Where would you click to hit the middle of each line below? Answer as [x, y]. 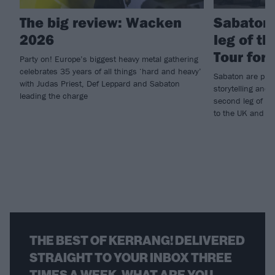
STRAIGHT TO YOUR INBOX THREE [131, 258]
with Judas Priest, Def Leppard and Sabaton [100, 83]
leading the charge [54, 95]
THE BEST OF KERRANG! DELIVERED [137, 240]
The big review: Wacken [101, 22]
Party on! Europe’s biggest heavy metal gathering [109, 59]
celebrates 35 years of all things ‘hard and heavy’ [110, 71]
